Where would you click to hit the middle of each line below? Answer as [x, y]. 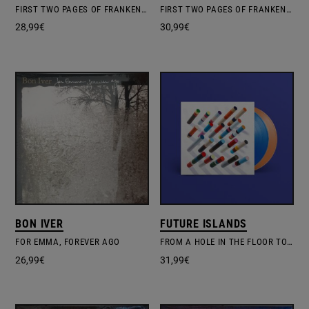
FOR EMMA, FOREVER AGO [68, 242]
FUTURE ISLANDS [204, 224]
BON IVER [39, 224]
